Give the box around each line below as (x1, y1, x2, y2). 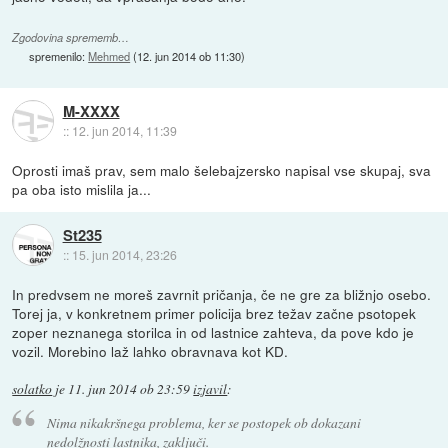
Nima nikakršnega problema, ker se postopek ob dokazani (46, 412, 361, 432)
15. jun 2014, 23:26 (71, 245, 177, 263)
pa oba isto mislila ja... (12, 179, 152, 200)
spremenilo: (29, 48, 89, 65)
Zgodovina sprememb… (12, 30, 130, 46)
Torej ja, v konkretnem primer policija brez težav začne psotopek (12, 303, 417, 324)
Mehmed (88, 48, 131, 65)
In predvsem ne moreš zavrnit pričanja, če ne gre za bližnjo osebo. (12, 284, 432, 305)
